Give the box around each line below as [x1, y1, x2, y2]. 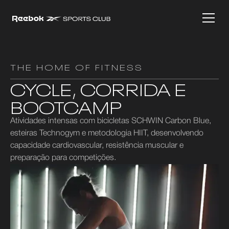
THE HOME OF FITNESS [10, 60, 143, 73]
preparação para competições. [10, 154, 116, 162]
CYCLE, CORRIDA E [10, 76, 186, 100]
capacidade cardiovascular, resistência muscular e [10, 142, 184, 149]
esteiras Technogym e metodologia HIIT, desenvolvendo [10, 130, 203, 137]
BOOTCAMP [10, 94, 122, 118]
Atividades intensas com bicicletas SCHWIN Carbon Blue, [10, 118, 211, 125]
